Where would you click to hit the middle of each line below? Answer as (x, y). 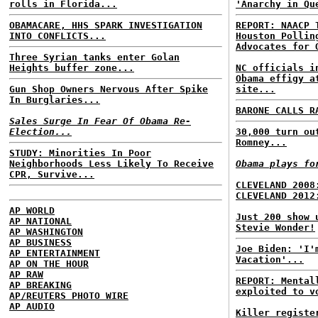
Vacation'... (270, 259)
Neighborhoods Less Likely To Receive (111, 164)
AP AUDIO (32, 306)
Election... (40, 132)
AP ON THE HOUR (49, 264)
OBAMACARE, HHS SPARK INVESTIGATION (106, 25)
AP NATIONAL (40, 221)
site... (256, 89)
